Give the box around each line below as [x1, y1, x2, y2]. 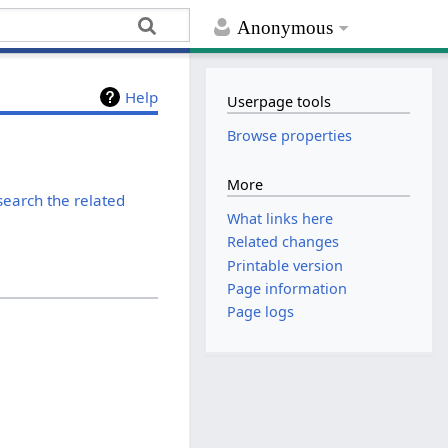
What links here [227, 209, 334, 229]
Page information [227, 278, 348, 298]
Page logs [227, 302, 295, 322]
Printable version [227, 255, 344, 275]
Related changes [227, 232, 340, 252]
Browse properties [227, 126, 353, 146]
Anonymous [237, 17, 334, 39]
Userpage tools [227, 91, 332, 111]
